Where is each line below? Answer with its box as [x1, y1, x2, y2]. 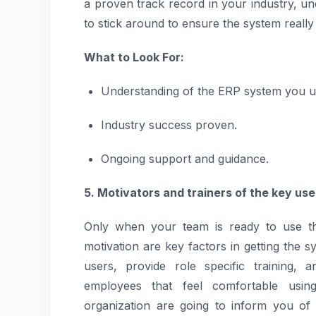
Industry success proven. [101, 118, 237, 132]
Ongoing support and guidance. [101, 152, 269, 166]
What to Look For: [84, 50, 184, 64]
